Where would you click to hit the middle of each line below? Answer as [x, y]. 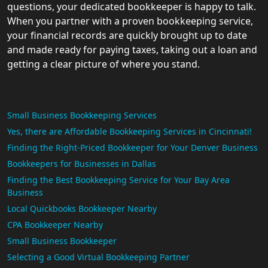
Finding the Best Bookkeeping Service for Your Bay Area [118, 180]
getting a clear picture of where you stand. [103, 64]
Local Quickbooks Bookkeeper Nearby [82, 209]
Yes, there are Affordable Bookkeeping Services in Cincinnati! [130, 132]
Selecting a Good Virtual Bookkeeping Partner [98, 257]
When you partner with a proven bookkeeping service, [130, 21]
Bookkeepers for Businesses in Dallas [82, 164]
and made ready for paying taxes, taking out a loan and [132, 50]
